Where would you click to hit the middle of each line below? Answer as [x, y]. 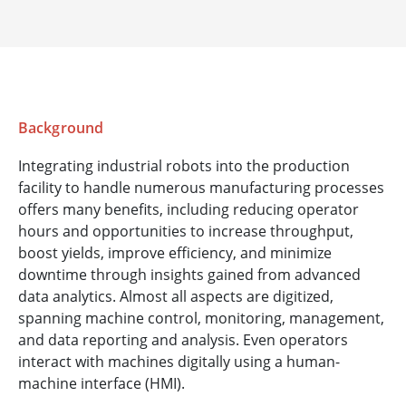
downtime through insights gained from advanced [189, 275]
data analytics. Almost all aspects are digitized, [176, 297]
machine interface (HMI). [101, 384]
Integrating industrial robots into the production [184, 166]
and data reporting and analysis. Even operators [183, 340]
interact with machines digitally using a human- [179, 362]
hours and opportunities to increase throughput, [186, 232]
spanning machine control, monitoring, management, [201, 319]
